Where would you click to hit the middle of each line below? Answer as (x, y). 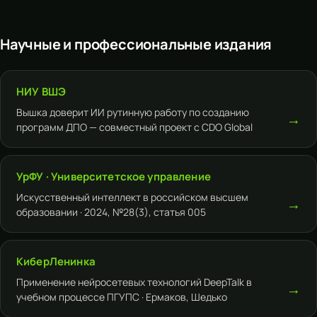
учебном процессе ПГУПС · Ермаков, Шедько (122, 297)
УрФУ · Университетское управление (114, 177)
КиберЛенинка (56, 262)
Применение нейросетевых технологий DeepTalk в (134, 282)
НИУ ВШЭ (41, 92)
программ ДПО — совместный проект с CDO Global (134, 127)
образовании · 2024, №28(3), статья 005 (111, 212)
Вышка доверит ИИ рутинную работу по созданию (133, 113)
